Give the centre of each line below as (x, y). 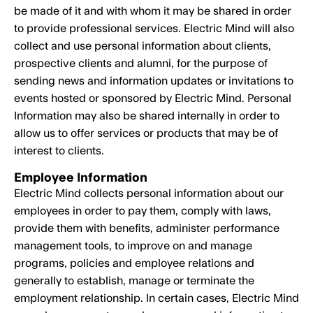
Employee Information (81, 178)
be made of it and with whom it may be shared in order (153, 11)
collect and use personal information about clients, (143, 46)
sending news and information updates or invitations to (154, 81)
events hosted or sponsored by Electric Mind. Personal (153, 99)
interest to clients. (59, 151)
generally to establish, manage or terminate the (134, 281)
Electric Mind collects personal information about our (149, 194)
